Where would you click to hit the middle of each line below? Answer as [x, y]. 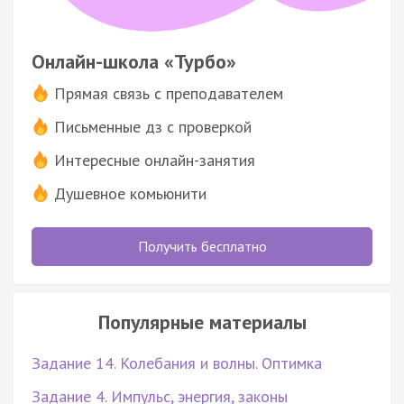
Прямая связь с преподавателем [169, 93]
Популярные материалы [202, 321]
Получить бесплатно [202, 246]
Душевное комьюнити [130, 193]
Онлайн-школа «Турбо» [134, 61]
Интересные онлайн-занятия [155, 160]
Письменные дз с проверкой [153, 126]
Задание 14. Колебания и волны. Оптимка [177, 363]
